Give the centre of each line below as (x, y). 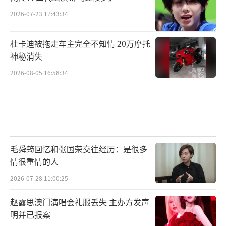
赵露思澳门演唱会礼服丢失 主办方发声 (80, 202)
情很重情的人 (34, 162)
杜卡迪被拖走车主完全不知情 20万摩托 (80, 44)
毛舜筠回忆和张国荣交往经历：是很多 (79, 149)
